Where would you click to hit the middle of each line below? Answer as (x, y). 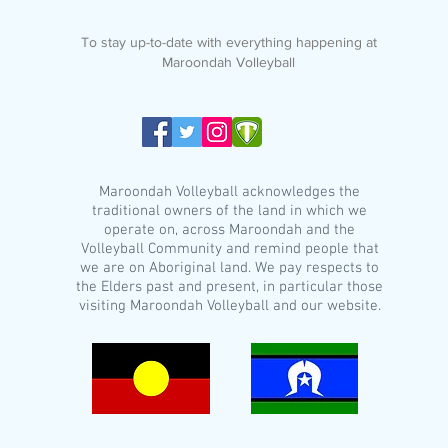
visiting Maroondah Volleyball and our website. (229, 306)
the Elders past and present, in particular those (230, 287)
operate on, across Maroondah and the (230, 230)
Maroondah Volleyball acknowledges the (230, 192)
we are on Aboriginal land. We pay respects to (230, 268)
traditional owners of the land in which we (230, 211)
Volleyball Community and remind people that (229, 249)
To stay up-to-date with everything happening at (228, 42)
